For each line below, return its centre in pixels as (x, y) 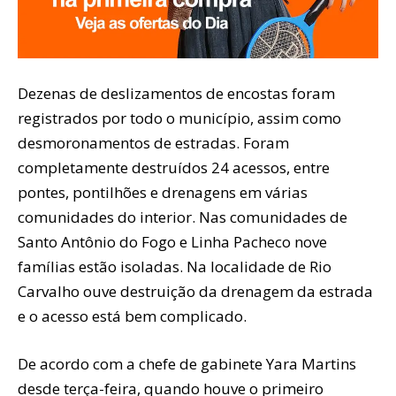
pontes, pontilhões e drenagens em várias (163, 192)
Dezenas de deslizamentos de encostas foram (176, 93)
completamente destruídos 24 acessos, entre (174, 167)
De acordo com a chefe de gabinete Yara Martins (187, 363)
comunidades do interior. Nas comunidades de (183, 217)
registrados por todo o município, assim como (179, 118)
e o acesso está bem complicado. (132, 316)
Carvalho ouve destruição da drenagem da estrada (195, 291)
